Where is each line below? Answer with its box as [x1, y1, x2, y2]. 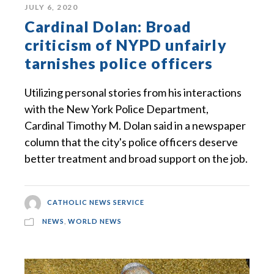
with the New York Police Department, [24, 102, 209, 116]
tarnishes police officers [24, 53, 213, 72]
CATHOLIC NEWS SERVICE [46, 198, 144, 207]
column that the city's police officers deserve [24, 135, 238, 149]
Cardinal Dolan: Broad [24, 17, 192, 35]
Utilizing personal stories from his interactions [24, 85, 242, 99]
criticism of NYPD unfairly [24, 35, 227, 54]
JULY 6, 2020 [24, 2, 78, 12]
